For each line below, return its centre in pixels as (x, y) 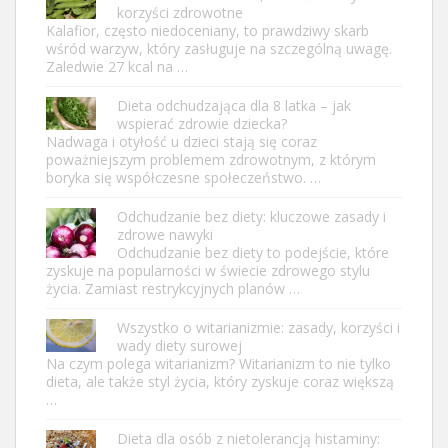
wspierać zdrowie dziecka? (202, 123)
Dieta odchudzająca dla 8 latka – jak (234, 105)
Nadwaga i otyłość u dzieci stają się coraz (181, 141)
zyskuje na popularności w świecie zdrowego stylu (208, 270)
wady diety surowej (179, 345)
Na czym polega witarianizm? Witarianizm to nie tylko (218, 363)
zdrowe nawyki (165, 234)
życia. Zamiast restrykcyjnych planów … (173, 288)
